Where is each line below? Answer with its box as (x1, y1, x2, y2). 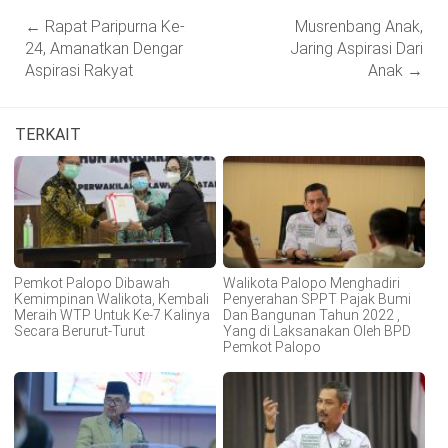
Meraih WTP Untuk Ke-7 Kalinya (13, 307, 210, 324)
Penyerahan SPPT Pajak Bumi (222, 291, 411, 308)
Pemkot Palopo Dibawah (13, 275, 170, 292)
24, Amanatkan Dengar (25, 39, 183, 59)
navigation (15, 26, 86, 43)
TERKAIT (15, 125, 81, 145)
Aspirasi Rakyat (25, 61, 133, 81)
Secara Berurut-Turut (13, 323, 145, 340)
